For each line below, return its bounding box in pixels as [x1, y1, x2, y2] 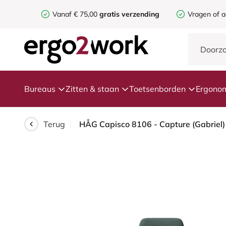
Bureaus [24, 84, 55, 94]
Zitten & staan [66, 84, 119, 94]
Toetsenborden [129, 84, 186, 94]
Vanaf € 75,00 [52, 10, 99, 19]
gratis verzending [99, 10, 159, 19]
